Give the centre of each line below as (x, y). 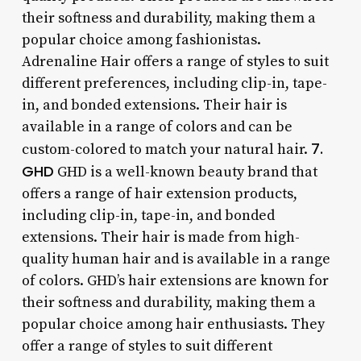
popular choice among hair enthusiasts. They (173, 324)
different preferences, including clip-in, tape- (174, 83)
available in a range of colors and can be (157, 127)
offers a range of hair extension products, (159, 193)
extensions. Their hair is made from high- (160, 237)
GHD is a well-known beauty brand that (185, 172)
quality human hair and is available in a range (176, 259)
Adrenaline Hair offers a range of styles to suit (175, 61)
